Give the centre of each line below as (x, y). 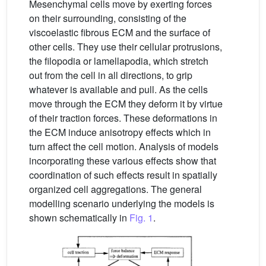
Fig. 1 (141, 218)
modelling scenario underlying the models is (122, 204)
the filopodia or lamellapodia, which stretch (119, 61)
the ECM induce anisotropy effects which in (120, 132)
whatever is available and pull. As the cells (118, 90)
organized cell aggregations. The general (115, 189)
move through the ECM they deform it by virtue (126, 104)
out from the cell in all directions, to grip (111, 75)
